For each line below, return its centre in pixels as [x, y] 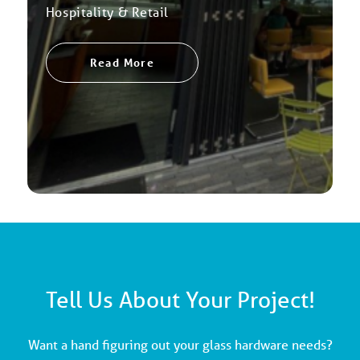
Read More [122, 62]
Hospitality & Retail [107, 11]
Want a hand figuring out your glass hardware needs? [180, 345]
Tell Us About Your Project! [180, 300]
